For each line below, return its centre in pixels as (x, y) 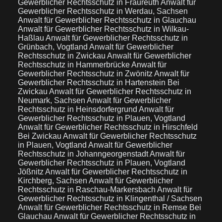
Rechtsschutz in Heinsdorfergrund (78, 109)
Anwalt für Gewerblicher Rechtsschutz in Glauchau (107, 20)
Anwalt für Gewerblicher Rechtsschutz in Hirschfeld (108, 127)
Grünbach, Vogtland (54, 47)
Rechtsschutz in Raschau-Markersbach (87, 190)
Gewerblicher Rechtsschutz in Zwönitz (86, 74)
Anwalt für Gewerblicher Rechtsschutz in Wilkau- (103, 29)
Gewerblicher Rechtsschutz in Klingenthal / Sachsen (110, 198)
